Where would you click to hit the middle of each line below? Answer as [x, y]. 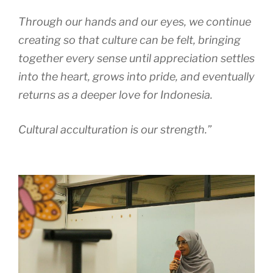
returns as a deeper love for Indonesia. [115, 95]
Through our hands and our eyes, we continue [135, 22]
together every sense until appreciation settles [136, 58]
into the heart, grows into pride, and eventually [136, 77]
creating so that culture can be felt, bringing [129, 40]
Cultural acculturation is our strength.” [115, 130]
